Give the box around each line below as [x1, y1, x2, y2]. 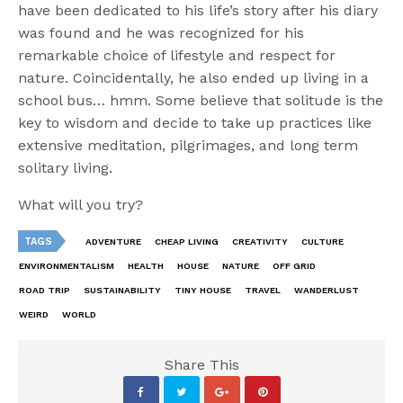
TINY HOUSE [175, 284, 231, 295]
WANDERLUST [294, 284, 359, 295]
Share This [164, 355, 239, 373]
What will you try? [18, 195, 144, 213]
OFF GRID [273, 260, 316, 271]
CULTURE [301, 236, 344, 246]
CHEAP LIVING [155, 236, 219, 246]
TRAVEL [245, 284, 281, 295]
